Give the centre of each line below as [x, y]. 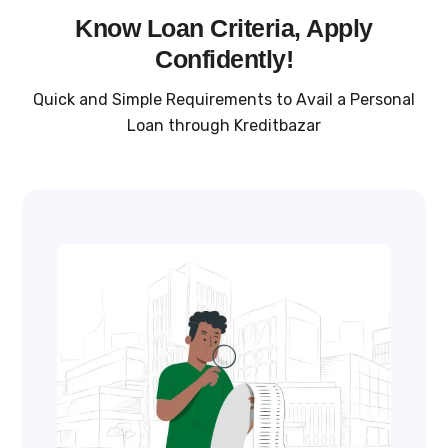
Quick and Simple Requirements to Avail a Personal [224, 100]
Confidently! [224, 58]
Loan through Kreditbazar [224, 126]
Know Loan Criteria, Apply [224, 27]
